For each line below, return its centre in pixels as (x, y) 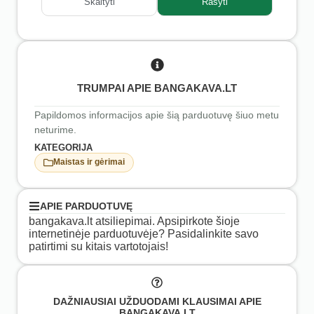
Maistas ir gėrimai (89, 162)
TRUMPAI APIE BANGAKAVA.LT (157, 88)
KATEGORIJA (63, 147)
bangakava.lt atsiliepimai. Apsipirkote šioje (134, 221)
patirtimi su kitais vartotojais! (98, 246)
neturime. (55, 129)
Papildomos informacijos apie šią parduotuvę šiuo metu (157, 115)
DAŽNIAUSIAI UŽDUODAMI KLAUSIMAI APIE (157, 302)
